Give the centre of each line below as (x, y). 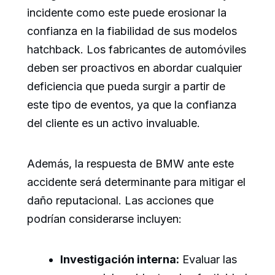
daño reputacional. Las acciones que (120, 201)
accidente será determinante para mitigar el (136, 182)
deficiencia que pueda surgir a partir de (126, 87)
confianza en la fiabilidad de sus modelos (132, 31)
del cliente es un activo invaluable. (114, 123)
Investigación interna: (120, 260)
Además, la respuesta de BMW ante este (130, 164)
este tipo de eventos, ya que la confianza (132, 105)
